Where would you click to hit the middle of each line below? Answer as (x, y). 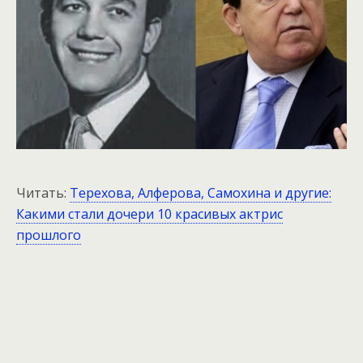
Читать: (43, 193)
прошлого (49, 235)
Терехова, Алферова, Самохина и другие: (201, 193)
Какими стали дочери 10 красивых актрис (149, 214)
